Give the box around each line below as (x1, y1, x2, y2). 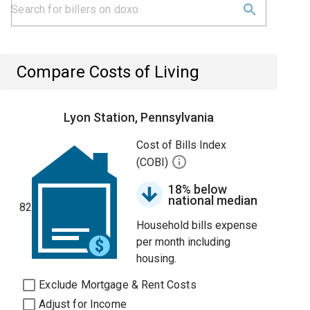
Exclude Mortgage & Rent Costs (39, 278, 197, 291)
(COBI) (136, 156, 172, 170)
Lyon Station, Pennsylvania (64, 110, 215, 125)
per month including (136, 235, 231, 248)
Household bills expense (136, 219, 258, 232)
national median (168, 193, 258, 208)
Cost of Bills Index (136, 138, 227, 152)
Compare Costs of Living (17, 62, 200, 82)
